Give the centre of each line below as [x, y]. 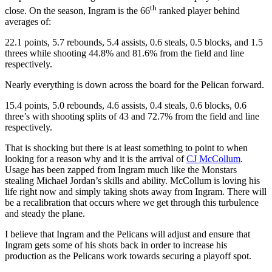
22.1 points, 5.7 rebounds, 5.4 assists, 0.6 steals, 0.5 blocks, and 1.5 [134, 42]
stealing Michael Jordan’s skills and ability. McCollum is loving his [132, 180]
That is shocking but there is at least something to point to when [126, 148]
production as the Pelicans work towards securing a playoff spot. [128, 256]
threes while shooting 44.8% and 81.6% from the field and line [124, 53]
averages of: [28, 21]
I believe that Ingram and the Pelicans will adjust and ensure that [127, 234]
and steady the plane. [45, 213]
